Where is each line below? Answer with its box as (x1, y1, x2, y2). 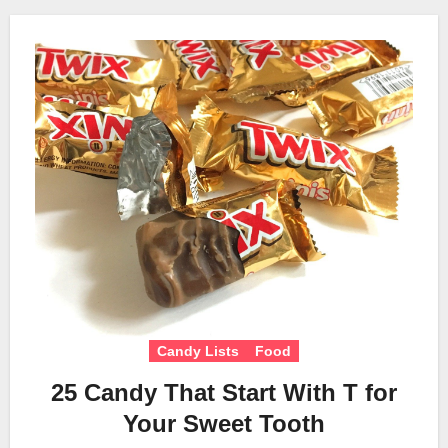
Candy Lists (157, 342, 239, 359)
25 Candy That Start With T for (51, 378, 397, 406)
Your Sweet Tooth (123, 409, 325, 437)
